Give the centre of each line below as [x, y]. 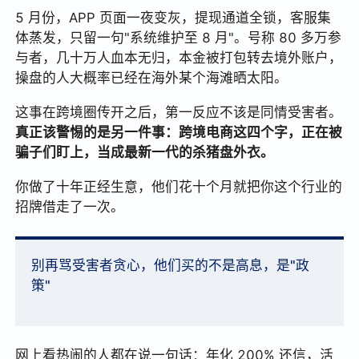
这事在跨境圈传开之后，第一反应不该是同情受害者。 [179, 113]
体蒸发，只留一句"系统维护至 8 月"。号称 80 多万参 [179, 38]
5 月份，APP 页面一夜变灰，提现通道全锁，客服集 [173, 18]
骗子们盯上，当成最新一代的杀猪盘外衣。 [145, 153]
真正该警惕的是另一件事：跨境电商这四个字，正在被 [179, 133]
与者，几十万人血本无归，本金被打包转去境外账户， [179, 58]
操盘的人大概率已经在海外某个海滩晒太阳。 [152, 78]
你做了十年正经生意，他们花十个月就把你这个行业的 [179, 187]
